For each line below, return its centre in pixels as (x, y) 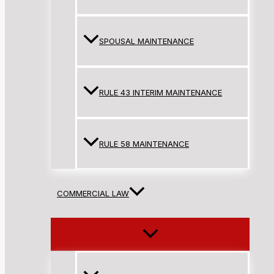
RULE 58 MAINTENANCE (144, 144)
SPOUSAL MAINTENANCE (146, 41)
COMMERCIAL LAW (93, 194)
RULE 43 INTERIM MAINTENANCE (161, 93)
